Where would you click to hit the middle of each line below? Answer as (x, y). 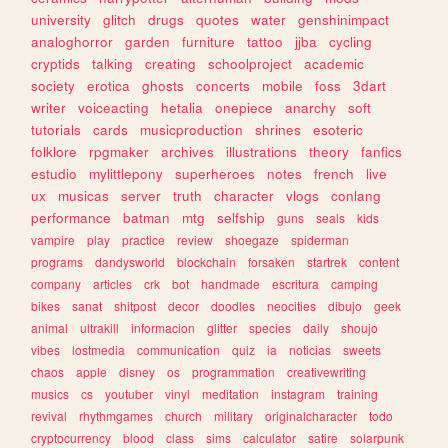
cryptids (56, 63)
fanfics (382, 151)
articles (113, 283)
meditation (231, 393)
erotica (109, 85)
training (358, 393)
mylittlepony (126, 173)
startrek (327, 261)
